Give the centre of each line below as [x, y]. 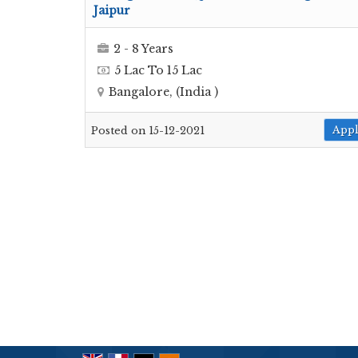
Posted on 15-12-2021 [148, 131]
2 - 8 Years [143, 48]
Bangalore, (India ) [163, 91]
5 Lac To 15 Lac [158, 70]
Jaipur [112, 10]
